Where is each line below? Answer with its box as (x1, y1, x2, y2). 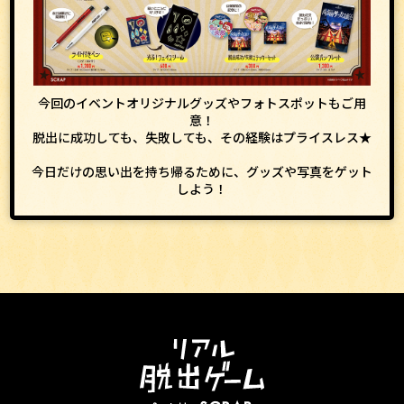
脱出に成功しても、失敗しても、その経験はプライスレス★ (32, 127, 372, 146)
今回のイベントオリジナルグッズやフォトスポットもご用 (37, 93, 366, 112)
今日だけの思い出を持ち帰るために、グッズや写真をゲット (31, 161, 372, 180)
